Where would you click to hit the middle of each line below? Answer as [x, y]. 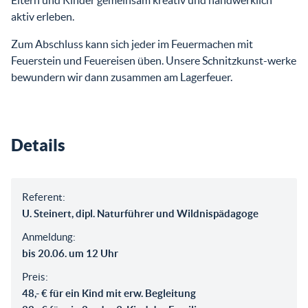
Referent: [44, 197]
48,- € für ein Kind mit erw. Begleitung [109, 293]
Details [38, 145]
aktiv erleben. [43, 16]
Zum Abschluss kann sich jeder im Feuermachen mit [132, 44]
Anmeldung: [49, 237]
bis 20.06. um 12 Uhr [70, 253]
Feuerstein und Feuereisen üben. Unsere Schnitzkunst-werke [154, 60]
